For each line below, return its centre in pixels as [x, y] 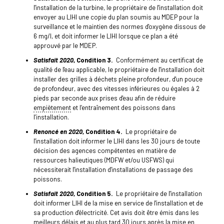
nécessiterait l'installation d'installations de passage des [113, 170]
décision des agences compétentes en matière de [104, 151]
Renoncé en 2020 [58, 132]
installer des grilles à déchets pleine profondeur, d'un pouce [118, 79]
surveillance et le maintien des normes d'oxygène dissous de [119, 27]
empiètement [52, 108]
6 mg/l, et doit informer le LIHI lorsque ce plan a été [105, 36]
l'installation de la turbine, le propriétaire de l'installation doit [118, 8]
